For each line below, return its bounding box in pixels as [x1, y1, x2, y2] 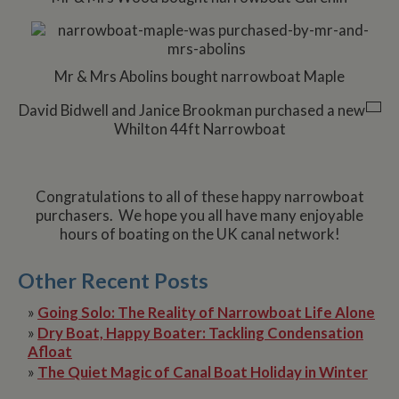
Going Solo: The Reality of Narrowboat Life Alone [37, 304, 375, 322]
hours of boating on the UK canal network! [59, 224, 340, 243]
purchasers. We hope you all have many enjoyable [36, 206, 363, 224]
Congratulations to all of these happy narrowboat [35, 187, 364, 206]
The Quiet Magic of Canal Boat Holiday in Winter [37, 363, 368, 382]
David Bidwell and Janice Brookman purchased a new [19, 102, 365, 120]
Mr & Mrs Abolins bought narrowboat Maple [54, 68, 345, 86]
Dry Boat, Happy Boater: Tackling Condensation [37, 324, 363, 343]
